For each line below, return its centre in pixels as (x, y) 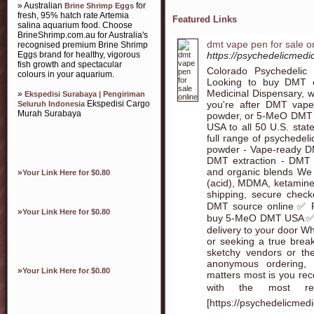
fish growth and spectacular (70, 64)
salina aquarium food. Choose (75, 25)
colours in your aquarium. (66, 74)
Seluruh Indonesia (51, 104)
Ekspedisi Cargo (117, 104)
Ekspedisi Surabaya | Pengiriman (85, 94)
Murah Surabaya (49, 114)
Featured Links (205, 19)
